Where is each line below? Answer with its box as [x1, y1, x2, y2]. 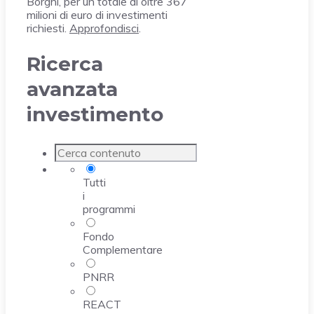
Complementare [83, 242, 163, 257]
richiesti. [27, 21, 69, 36]
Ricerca [27, 52, 103, 76]
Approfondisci [69, 21, 139, 36]
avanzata [27, 77, 118, 102]
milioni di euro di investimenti [27, 8, 168, 22]
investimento [27, 102, 163, 127]
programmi [83, 201, 135, 216]
